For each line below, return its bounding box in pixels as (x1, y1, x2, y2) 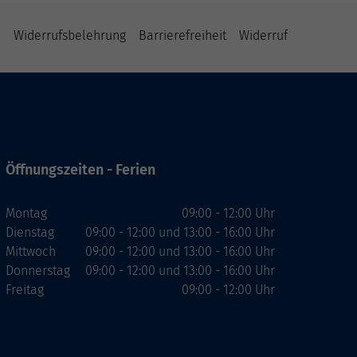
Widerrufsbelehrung (14, 28, 126, 44)
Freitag (6, 282, 44, 298)
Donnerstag (6, 263, 70, 279)
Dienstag (6, 225, 54, 241)
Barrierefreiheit (139, 28, 226, 44)
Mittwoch (6, 244, 56, 260)
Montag (6, 206, 47, 222)
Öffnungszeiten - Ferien (6, 161, 155, 179)
